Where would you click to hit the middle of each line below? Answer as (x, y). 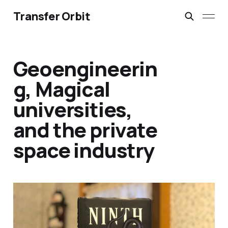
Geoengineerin (85, 69)
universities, (73, 109)
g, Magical (61, 89)
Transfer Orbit (52, 16)
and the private (85, 130)
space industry (83, 150)
